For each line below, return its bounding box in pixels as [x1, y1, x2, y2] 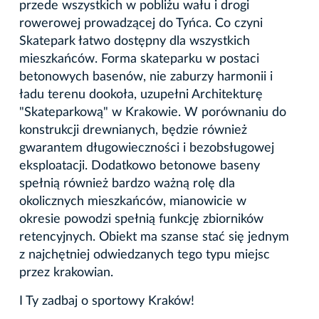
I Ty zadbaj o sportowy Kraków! [19, 294, 194, 308]
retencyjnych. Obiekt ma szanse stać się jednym [19, 230, 289, 244]
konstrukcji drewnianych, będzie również [19, 123, 247, 137]
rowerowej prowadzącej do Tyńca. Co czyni [19, 16, 263, 30]
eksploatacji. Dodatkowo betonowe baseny [19, 159, 260, 172]
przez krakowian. [19, 266, 117, 279]
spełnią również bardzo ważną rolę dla [19, 177, 235, 190]
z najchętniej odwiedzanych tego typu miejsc [19, 248, 270, 261]
